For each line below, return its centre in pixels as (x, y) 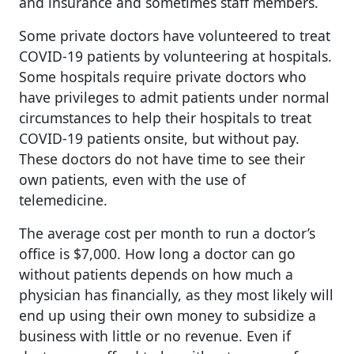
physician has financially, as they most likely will (176, 295)
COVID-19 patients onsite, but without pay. (159, 139)
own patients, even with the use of (132, 180)
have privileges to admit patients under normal (174, 98)
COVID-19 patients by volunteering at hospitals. (175, 56)
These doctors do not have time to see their (162, 159)
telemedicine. (63, 200)
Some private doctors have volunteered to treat (175, 36)
